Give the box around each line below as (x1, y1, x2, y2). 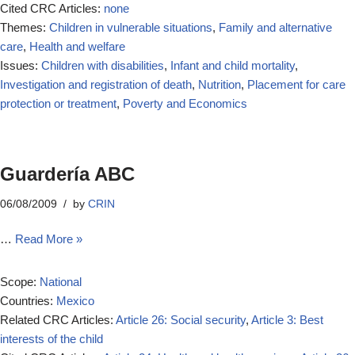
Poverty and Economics (123, 97, 247, 110)
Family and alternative (219, 21, 332, 34)
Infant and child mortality (170, 59, 295, 72)
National (40, 275, 82, 288)
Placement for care (247, 78, 345, 91)
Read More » (15, 232, 82, 246)
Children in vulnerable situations (49, 21, 212, 34)
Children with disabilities (41, 59, 164, 72)
